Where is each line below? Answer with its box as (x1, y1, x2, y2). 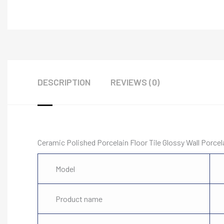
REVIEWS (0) (110, 76, 159, 87)
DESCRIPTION (37, 76, 90, 87)
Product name (55, 194, 102, 203)
